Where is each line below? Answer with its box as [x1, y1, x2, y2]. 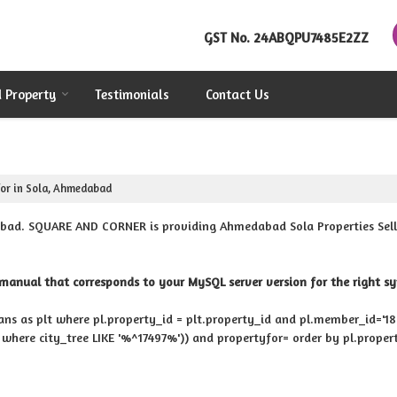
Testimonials [95, 86, 169, 103]
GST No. [204, 28, 250, 46]
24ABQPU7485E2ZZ [253, 28, 369, 46]
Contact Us [206, 86, 269, 103]
